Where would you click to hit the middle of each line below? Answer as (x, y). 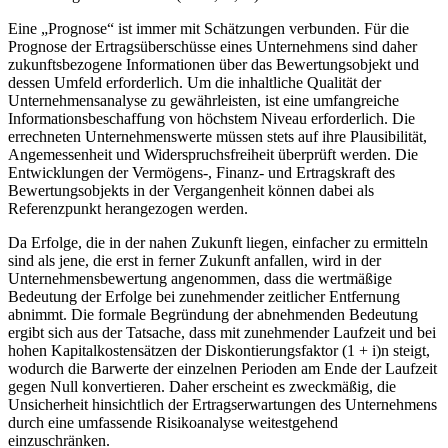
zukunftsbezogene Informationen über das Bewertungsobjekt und (213, 65)
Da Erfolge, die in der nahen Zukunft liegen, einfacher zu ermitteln (218, 243)
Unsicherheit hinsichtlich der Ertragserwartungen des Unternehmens (222, 405)
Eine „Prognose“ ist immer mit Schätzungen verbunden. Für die (208, 29)
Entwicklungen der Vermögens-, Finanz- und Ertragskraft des (201, 173)
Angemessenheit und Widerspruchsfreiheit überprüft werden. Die (213, 155)
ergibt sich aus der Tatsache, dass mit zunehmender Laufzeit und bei (222, 333)
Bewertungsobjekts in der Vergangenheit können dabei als (191, 191)
